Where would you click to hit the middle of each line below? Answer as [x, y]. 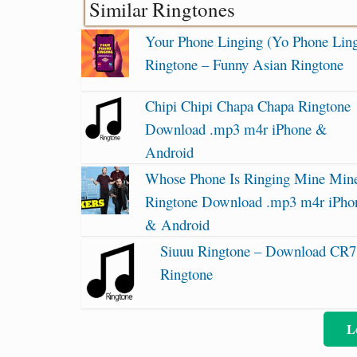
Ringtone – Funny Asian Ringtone [245, 65]
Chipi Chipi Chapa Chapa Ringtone [248, 105]
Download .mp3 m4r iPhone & [237, 128]
